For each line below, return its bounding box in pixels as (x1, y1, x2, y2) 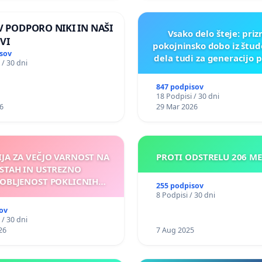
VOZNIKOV (12, 187, 58, 199)
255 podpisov (156, 180, 204, 191)
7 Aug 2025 (156, 225, 194, 235)
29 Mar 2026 (156, 101, 198, 112)
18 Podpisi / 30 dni (156, 91, 219, 101)
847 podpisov (156, 81, 204, 92)
